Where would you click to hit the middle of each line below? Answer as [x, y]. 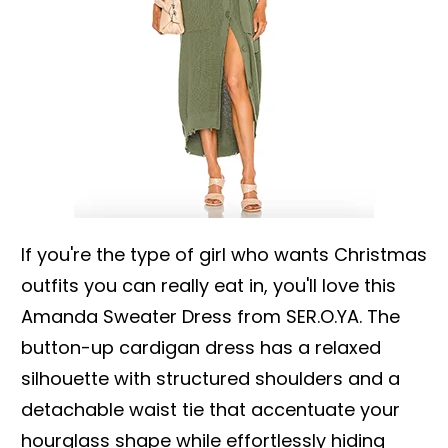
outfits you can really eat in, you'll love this [208, 285]
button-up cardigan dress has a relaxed [201, 347]
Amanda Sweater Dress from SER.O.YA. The [210, 316]
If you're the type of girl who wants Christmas [224, 254]
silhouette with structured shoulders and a [210, 378]
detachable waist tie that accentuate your [210, 409]
